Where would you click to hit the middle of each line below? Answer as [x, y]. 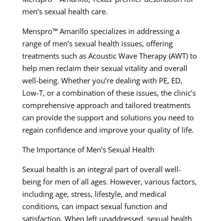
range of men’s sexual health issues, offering [97, 44]
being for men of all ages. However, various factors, [109, 182]
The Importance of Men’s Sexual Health [88, 150]
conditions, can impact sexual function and [94, 206]
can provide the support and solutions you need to [108, 118]
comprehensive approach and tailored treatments [106, 105]
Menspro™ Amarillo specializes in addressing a [101, 31]
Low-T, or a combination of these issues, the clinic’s [109, 93]
